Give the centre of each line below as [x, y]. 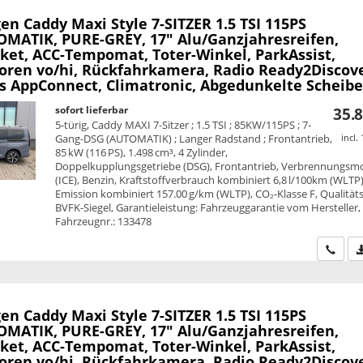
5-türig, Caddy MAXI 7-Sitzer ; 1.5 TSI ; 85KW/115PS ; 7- [184, 125]
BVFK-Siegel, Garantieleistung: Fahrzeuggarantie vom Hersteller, [208, 208]
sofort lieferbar [92, 110]
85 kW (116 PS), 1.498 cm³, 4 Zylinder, [142, 153]
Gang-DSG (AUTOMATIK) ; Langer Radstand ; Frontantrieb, [194, 139]
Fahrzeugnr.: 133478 [104, 222]
